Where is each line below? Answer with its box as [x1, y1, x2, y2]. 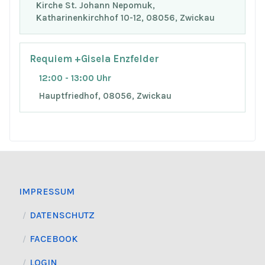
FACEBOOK [30, 233, 77, 245]
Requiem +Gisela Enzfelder [30, 53, 159, 64]
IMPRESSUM [19, 186, 75, 198]
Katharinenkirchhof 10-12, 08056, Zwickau [35, 12, 215, 23]
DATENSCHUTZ [30, 209, 95, 221]
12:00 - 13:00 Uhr [39, 73, 111, 84]
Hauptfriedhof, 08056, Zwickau [39, 91, 172, 102]
